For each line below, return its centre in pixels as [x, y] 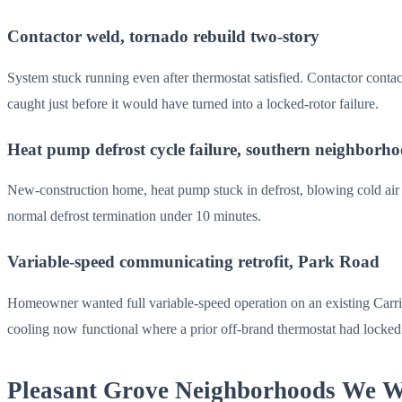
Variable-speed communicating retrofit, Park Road [193, 262]
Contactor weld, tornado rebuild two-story [163, 36]
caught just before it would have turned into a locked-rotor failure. [193, 103]
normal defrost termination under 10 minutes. [134, 216]
